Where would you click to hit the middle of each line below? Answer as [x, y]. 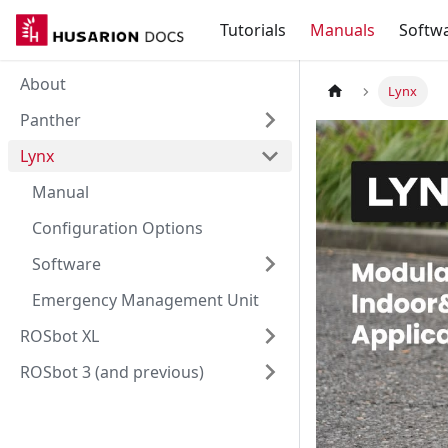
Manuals [342, 30]
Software [66, 264]
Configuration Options [117, 228]
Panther [50, 120]
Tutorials [253, 30]
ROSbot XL [59, 336]
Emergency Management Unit [145, 300]
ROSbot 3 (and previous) [112, 372]
